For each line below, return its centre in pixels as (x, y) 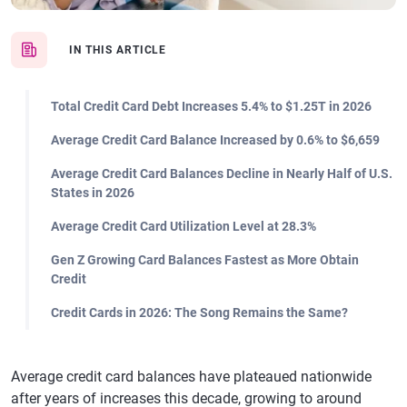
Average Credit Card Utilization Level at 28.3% (184, 226)
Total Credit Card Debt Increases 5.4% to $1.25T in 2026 (211, 106)
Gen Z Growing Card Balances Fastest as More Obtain (205, 260)
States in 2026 (93, 193)
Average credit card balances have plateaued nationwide (191, 377)
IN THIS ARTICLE (118, 50)
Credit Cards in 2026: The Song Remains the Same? (199, 313)
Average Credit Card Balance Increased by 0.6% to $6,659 (215, 140)
